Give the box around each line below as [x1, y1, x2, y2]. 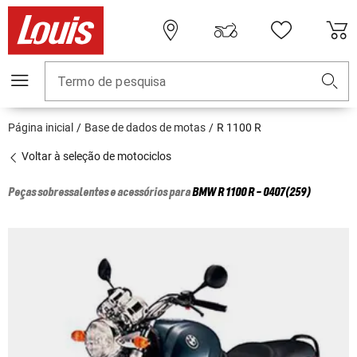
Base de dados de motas [84, 121, 206, 135]
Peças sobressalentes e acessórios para [8, 186, 192, 200]
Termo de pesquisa [57, 74, 167, 90]
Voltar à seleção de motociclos [19, 150, 171, 163]
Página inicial [8, 121, 73, 135]
